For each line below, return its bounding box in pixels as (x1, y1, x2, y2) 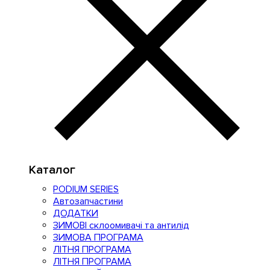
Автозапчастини (53, 195, 123, 207)
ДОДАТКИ (53, 207, 98, 219)
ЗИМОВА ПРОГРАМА (53, 231, 143, 243)
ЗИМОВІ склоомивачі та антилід (53, 219, 189, 231)
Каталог (29, 163, 75, 177)
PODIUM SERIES (53, 183, 119, 195)
